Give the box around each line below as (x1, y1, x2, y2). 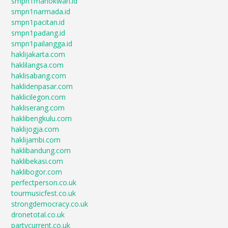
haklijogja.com (11, 124, 60, 134)
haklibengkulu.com (11, 113, 72, 123)
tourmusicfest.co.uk (11, 188, 76, 198)
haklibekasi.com (11, 156, 64, 166)
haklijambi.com (11, 135, 61, 145)
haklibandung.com (11, 146, 71, 155)
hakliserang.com (11, 103, 65, 112)
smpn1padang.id (11, 28, 66, 38)
